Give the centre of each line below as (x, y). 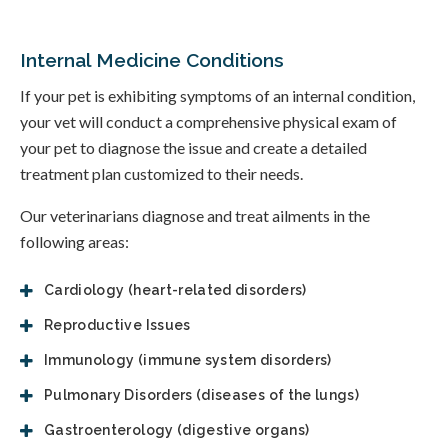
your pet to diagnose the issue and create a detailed (193, 147)
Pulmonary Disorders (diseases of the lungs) (202, 394)
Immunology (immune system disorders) (188, 359)
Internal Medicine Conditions (152, 59)
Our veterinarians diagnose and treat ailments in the (195, 215)
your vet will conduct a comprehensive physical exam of (208, 121)
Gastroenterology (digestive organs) (177, 429)
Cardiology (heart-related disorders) (175, 289)
